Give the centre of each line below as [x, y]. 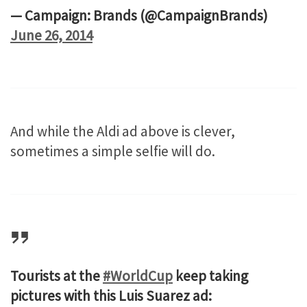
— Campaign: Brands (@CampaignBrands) [139, 16]
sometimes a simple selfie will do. [113, 151]
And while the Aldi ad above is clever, [123, 132]
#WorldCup [138, 275]
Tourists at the [57, 275]
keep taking [210, 275]
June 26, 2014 [51, 36]
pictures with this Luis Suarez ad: [111, 295]
